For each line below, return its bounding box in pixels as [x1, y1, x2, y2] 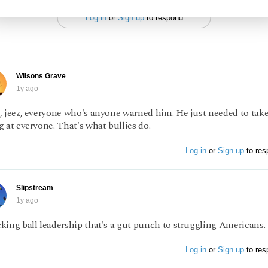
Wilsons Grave [16, 71, 66, 80]
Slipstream [16, 183, 53, 192]
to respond [144, 13, 183, 22]
